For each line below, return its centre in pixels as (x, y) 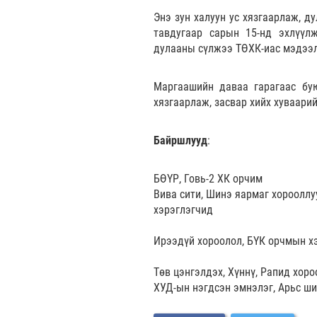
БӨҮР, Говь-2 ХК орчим (208, 178)
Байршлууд (180, 140)
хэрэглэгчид (183, 209)
